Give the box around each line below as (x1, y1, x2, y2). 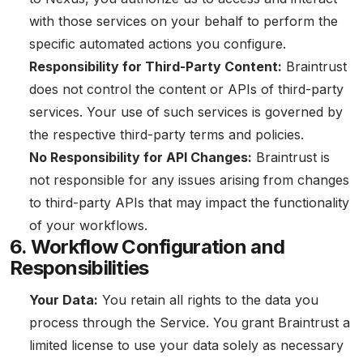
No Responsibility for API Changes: (29, 149, 252, 165)
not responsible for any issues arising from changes (29, 172, 349, 188)
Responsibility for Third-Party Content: (29, 58, 282, 75)
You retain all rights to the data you (98, 292, 318, 308)
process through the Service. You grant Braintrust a (29, 314, 350, 331)
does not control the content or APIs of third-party (29, 81, 344, 97)
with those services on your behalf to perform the (29, 13, 338, 29)
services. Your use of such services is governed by (29, 104, 343, 120)
